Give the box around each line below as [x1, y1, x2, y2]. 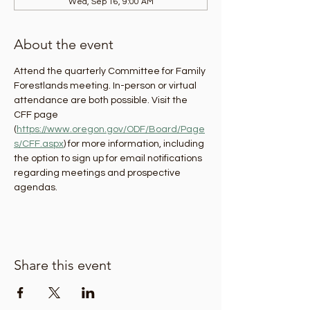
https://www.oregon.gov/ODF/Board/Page [17, 125, 205, 134]
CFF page [14, 110, 60, 120]
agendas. [14, 183, 57, 192]
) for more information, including [64, 139, 206, 149]
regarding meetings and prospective [14, 168, 183, 178]
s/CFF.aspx [14, 139, 64, 149]
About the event [14, 36, 113, 53]
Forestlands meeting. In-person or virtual [14, 81, 199, 91]
